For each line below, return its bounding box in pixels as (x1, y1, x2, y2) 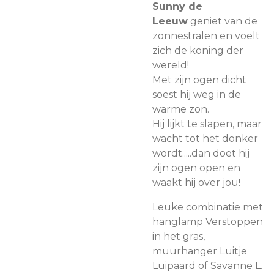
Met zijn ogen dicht (152, 74, 246, 86)
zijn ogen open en (152, 162, 240, 174)
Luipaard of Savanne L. (152, 260, 262, 272)
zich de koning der (152, 45, 243, 56)
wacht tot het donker (152, 133, 258, 144)
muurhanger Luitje (152, 245, 247, 257)
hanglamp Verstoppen (152, 216, 263, 228)
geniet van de (190, 15, 257, 27)
